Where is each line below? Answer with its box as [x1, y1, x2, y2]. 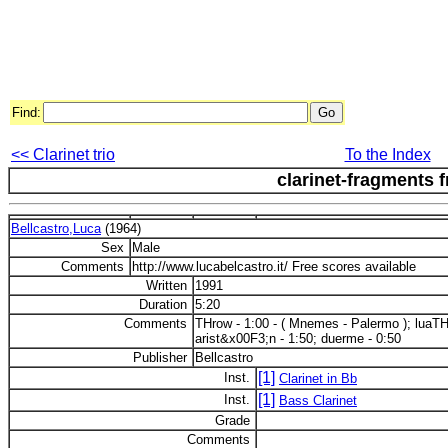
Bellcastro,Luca [11, 221, 101, 236]
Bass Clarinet [279, 393, 357, 408]
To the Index [344, 146, 431, 163]
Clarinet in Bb [279, 371, 357, 386]
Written [146, 278, 191, 293]
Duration [139, 297, 191, 312]
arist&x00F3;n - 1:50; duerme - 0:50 [195, 331, 401, 346]
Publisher [133, 350, 191, 365]
